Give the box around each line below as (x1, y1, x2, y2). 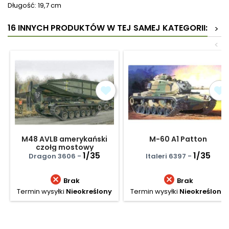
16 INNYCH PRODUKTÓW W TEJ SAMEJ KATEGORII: (8, 22, 208, 34)
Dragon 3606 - (29, 151, 83, 161)
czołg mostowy (35, 142, 94, 152)
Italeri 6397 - (145, 151, 193, 161)
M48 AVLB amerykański (21, 133, 107, 144)
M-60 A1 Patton (149, 133, 207, 144)
